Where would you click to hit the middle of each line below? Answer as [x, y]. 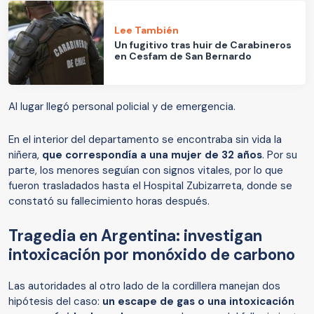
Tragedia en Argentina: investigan [135, 236]
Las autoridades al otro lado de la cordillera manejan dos [144, 286]
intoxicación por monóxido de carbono [152, 255]
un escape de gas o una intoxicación [198, 302]
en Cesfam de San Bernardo [183, 56]
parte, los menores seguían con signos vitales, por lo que [146, 171]
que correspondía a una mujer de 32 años [152, 155]
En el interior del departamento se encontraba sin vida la [145, 140]
